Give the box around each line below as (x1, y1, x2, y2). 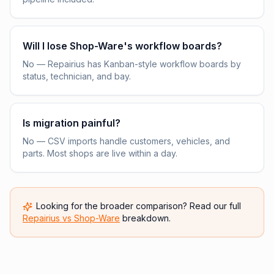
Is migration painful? (23, 117, 120, 129)
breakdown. (120, 213, 171, 223)
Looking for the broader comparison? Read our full (36, 201, 241, 211)
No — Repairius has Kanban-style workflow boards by (23, 59, 241, 69)
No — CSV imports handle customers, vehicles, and (23, 136, 230, 146)
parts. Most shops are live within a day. (23, 148, 177, 158)
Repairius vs (23, 213, 74, 223)
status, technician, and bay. (23, 71, 131, 81)
